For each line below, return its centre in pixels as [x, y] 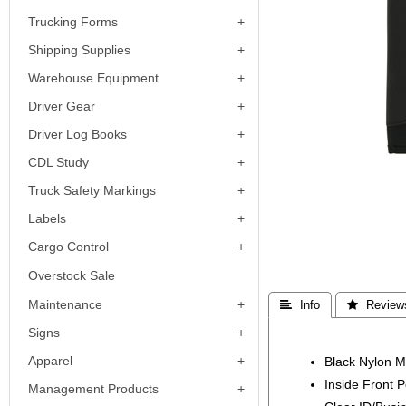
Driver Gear [62, 106]
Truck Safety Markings [92, 190]
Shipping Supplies [79, 50]
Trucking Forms [73, 22]
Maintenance [65, 304]
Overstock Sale [72, 275]
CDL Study [58, 162]
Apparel [50, 361]
